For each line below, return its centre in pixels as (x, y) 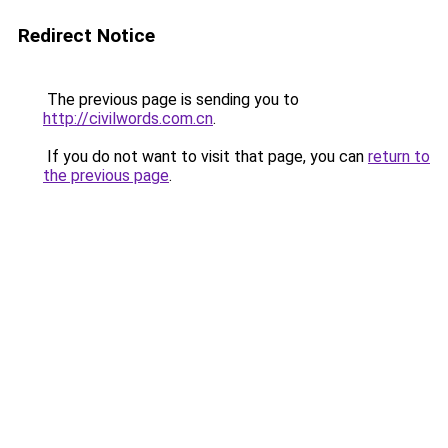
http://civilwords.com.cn (128, 118)
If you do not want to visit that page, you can (205, 156)
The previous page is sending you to (171, 99)
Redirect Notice (86, 35)
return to (399, 156)
